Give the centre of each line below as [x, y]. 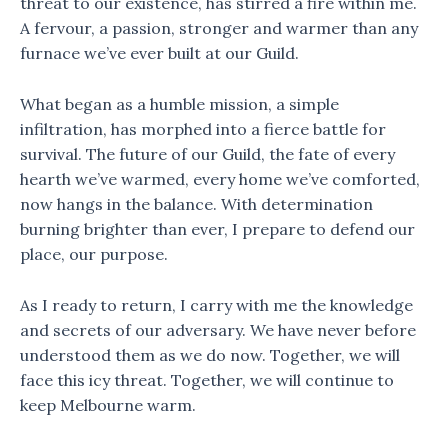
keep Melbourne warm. [108, 404]
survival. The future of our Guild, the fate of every [207, 153]
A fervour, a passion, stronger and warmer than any [219, 28]
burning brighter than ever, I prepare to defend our [217, 228]
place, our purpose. [94, 253]
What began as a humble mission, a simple [179, 103]
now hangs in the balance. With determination [196, 203]
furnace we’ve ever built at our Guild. [159, 53]
